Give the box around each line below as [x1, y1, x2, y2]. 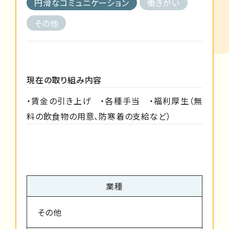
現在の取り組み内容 [27, 73, 102, 86]
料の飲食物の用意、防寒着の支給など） [27, 109, 171, 122]
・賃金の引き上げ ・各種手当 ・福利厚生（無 [27, 94, 202, 107]
